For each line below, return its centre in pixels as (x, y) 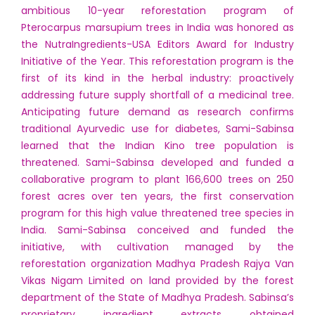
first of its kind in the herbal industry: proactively (157, 78)
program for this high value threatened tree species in (157, 213)
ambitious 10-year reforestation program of (157, 11)
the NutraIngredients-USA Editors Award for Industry (157, 44)
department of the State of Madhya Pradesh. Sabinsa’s (157, 297)
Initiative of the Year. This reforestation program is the (157, 61)
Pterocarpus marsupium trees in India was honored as (157, 27)
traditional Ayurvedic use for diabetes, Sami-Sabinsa (157, 129)
